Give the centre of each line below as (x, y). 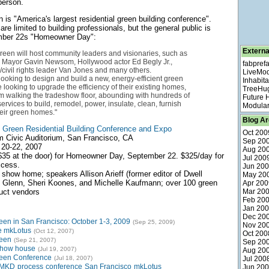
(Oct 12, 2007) (53, 231)
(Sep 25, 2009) (153, 222)
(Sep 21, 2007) (35, 240)
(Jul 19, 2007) (57, 249)
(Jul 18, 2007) (73, 258)
